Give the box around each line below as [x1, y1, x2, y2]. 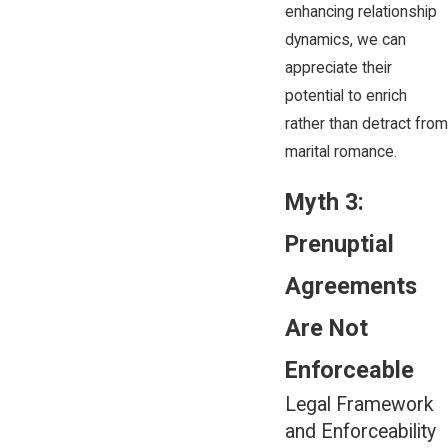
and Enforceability [284, 420, 436, 444]
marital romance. [284, 142, 397, 161]
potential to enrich [284, 86, 407, 105]
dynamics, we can [284, 30, 406, 49]
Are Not [284, 314, 368, 343]
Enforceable [284, 356, 414, 385]
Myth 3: [284, 188, 364, 217]
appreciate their [284, 58, 392, 77]
